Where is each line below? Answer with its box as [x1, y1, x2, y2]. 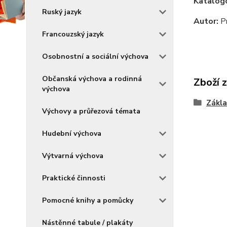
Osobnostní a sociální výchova [42, 52, 148, 61]
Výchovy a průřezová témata [42, 106, 140, 116]
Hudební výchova [42, 129, 101, 138]
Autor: [193, 16, 218, 27]
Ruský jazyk [42, 7, 82, 17]
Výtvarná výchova [42, 151, 103, 161]
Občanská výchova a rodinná [42, 74, 142, 84]
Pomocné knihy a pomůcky [42, 196, 133, 205]
